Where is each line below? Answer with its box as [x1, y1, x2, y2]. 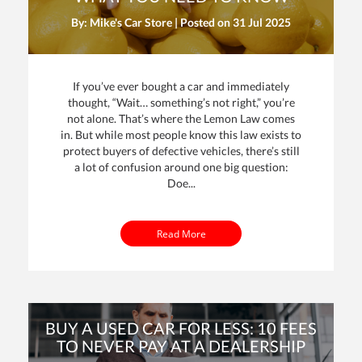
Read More [156, 226, 206, 240]
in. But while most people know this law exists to [61, 128, 301, 142]
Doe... [166, 176, 196, 191]
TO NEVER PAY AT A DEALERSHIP [57, 335, 305, 356]
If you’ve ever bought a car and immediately [73, 79, 289, 94]
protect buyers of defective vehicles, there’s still [62, 144, 300, 158]
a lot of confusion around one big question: [74, 160, 288, 175]
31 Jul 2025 [233, 15, 291, 30]
